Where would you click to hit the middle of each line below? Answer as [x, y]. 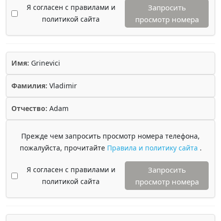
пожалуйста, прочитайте [63, 148]
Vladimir [62, 86]
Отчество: [29, 108]
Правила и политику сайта [153, 148]
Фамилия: [29, 86]
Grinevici [45, 63]
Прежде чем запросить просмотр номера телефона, [110, 136]
